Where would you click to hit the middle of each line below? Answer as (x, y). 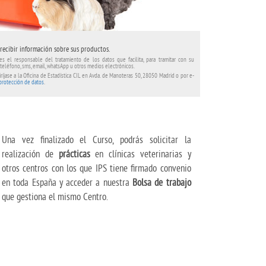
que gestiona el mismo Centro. (55, 196)
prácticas (74, 153)
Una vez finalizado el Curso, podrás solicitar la (96, 139)
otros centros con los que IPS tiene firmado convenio (96, 168)
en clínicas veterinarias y (140, 153)
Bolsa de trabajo (162, 182)
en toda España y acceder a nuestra (67, 182)
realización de (30, 153)
